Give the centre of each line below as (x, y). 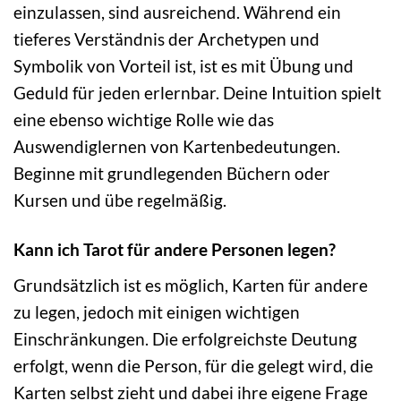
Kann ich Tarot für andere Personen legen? (175, 250)
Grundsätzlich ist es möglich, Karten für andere (191, 285)
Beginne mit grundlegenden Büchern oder (172, 174)
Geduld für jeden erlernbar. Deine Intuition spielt (197, 93)
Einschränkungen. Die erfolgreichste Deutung (185, 338)
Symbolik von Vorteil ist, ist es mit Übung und (183, 66)
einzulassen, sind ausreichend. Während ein (177, 13)
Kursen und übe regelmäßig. (120, 200)
